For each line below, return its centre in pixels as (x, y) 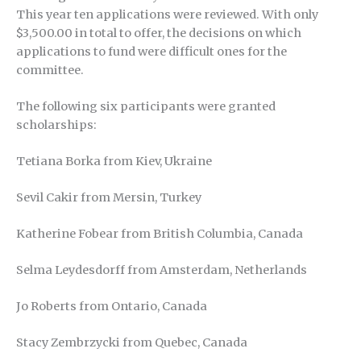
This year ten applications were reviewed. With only (167, 14)
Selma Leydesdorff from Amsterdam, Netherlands (162, 270)
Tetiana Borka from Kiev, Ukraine (114, 161)
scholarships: (56, 124)
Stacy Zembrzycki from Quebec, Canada (132, 343)
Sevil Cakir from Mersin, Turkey (109, 197)
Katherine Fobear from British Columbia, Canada (160, 234)
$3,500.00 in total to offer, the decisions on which (159, 33)
